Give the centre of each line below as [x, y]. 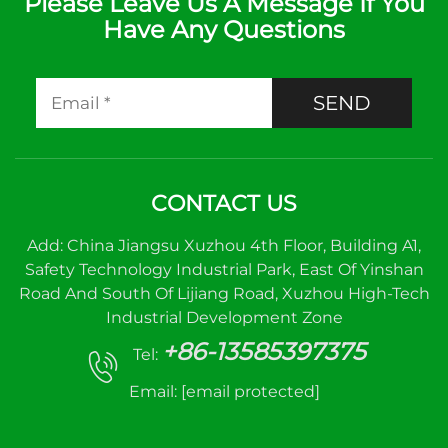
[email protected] [250, 391]
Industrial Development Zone [224, 317]
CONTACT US [224, 203]
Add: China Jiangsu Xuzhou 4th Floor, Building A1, [224, 245]
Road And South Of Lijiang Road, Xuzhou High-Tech [224, 293]
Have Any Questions [224, 29]
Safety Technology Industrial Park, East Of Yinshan [224, 269]
